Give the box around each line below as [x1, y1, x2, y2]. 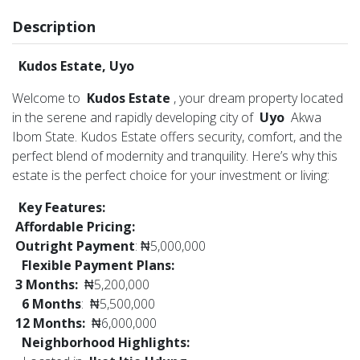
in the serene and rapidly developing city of [12, 108, 256, 126]
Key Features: [18, 198, 108, 216]
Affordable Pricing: [12, 217, 135, 235]
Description [12, 16, 96, 36]
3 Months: [12, 275, 78, 293]
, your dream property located [170, 88, 343, 107]
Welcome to [12, 88, 87, 107]
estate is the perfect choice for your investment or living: [12, 166, 329, 184]
